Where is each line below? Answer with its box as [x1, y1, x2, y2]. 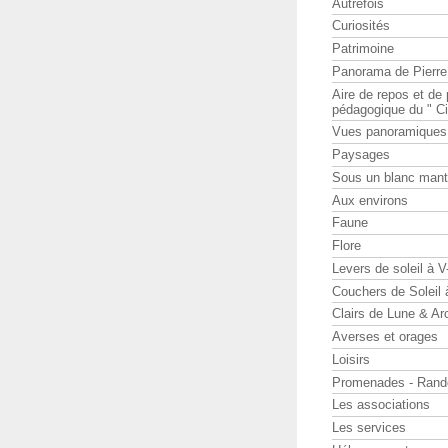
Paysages [332, 147, 390, 163]
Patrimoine [332, 41, 394, 57]
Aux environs [332, 192, 408, 208]
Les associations [332, 397, 430, 413]
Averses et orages [332, 329, 438, 345]
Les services [332, 420, 406, 436]
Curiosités [332, 18, 390, 34]
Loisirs [332, 351, 370, 367]
